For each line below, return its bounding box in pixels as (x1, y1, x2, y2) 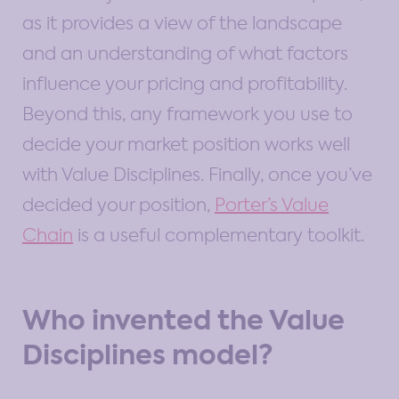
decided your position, (22, 192, 215, 216)
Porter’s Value (215, 192, 329, 216)
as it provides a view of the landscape (22, 11, 342, 35)
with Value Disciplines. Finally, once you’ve (22, 162, 372, 186)
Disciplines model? (22, 336, 273, 374)
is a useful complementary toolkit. (73, 223, 364, 247)
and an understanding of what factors (22, 41, 348, 65)
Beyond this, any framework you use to (22, 102, 353, 126)
